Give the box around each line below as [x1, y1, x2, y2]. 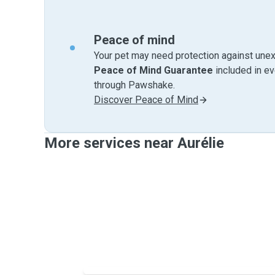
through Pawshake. [94, 79, 175, 91]
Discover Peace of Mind [94, 94, 198, 106]
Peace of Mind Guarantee [94, 64, 213, 76]
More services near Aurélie [44, 134, 224, 152]
